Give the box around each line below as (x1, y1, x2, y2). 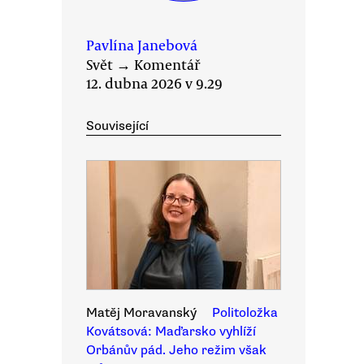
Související (86, 118, 149, 134)
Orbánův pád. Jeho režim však (86, 342, 266, 358)
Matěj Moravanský (86, 305, 197, 321)
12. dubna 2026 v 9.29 (86, 73, 223, 93)
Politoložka (212, 305, 278, 321)
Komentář (134, 54, 201, 74)
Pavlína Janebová (86, 35, 197, 54)
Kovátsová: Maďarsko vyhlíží (86, 323, 256, 340)
